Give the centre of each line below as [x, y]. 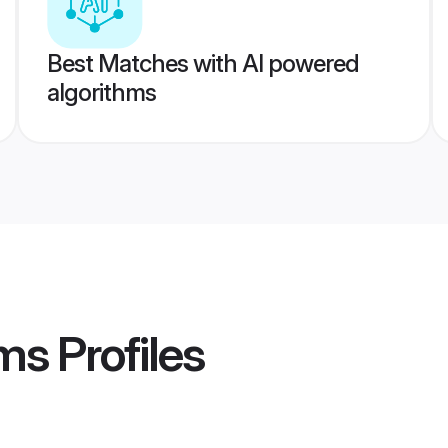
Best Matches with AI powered [202, 63]
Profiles [126, 354]
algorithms [101, 92]
